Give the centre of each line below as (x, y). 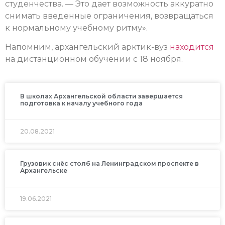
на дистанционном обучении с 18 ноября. (94, 59)
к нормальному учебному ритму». (76, 28)
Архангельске (44, 170)
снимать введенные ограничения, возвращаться (109, 16)
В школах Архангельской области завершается (101, 96)
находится (192, 47)
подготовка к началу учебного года (81, 103)
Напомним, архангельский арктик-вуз (87, 47)
